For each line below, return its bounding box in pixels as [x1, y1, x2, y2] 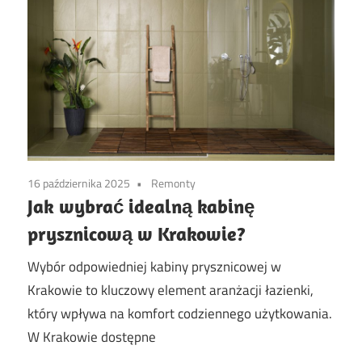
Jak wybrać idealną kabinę [27, 194, 255, 219]
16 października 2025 [27, 175, 130, 192]
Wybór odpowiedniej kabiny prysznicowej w [27, 255, 281, 277]
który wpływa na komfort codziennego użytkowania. [27, 302, 332, 324]
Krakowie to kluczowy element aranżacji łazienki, [27, 279, 314, 301]
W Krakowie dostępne [27, 326, 156, 347]
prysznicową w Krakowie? [27, 221, 246, 246]
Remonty [151, 175, 196, 192]
